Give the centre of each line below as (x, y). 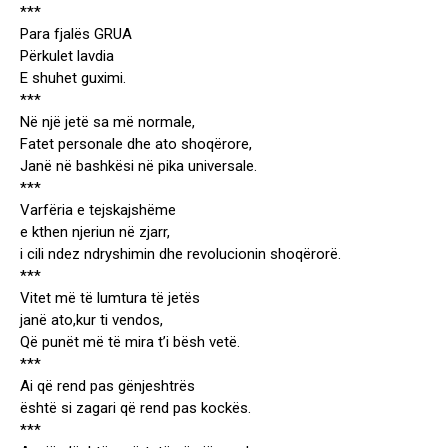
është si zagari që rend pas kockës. (135, 408)
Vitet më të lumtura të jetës (110, 298)
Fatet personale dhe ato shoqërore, (136, 144)
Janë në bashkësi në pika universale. (138, 166)
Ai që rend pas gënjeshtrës (107, 386)
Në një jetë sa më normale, (107, 122)
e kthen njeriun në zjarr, (95, 232)
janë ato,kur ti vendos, (91, 320)
